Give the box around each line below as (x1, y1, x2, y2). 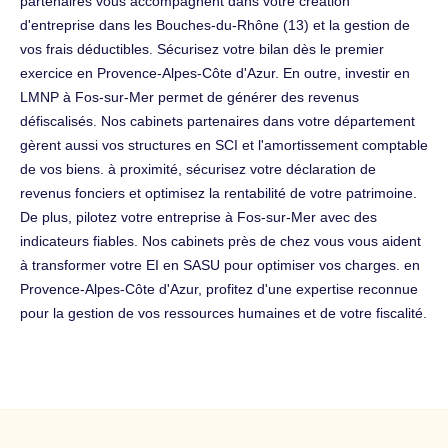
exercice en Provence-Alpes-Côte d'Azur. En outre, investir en (20, 64, 410, 81)
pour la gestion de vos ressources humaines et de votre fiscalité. (20, 304, 427, 321)
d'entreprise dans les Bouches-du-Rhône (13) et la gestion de (20, 16, 410, 33)
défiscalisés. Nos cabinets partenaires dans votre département (20, 112, 415, 129)
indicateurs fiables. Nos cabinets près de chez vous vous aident (20, 232, 421, 249)
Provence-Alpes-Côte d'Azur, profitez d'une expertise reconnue (20, 280, 418, 297)
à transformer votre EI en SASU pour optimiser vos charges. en (20, 256, 420, 273)
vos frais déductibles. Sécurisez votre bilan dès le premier (20, 40, 384, 57)
